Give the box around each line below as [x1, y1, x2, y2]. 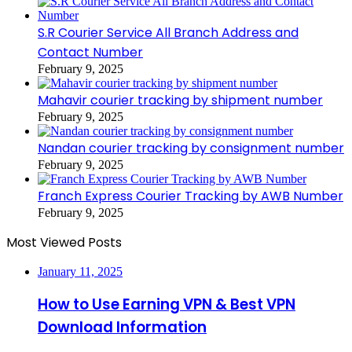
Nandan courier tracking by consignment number [38, 138, 344, 157]
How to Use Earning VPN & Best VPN [38, 294, 295, 316]
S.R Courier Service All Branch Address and [38, 23, 299, 42]
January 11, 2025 [38, 264, 123, 278]
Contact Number [38, 42, 143, 61]
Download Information [38, 317, 207, 339]
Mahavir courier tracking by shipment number [38, 90, 323, 109]
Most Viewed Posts [6, 233, 122, 251]
